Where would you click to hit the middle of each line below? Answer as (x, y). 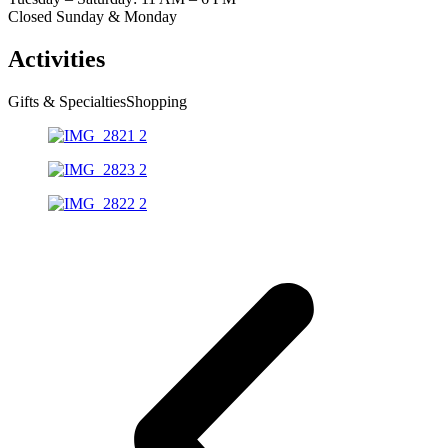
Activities (56, 58)
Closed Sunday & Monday (92, 16)
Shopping (156, 101)
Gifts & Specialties (67, 101)
